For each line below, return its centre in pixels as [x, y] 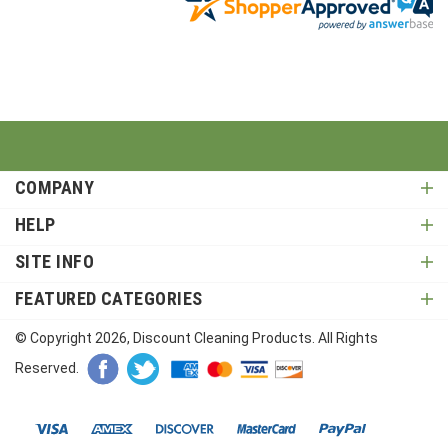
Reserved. [47, 359]
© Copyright [55, 330]
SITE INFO [55, 253]
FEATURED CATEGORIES [109, 290]
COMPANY [55, 179]
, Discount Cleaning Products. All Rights [252, 330]
